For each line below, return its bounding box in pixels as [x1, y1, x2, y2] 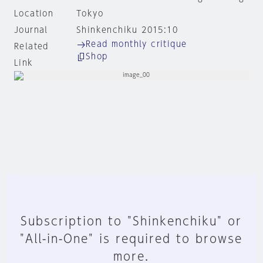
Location [14, 9, 54, 18]
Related [14, 42, 49, 50]
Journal [14, 26, 48, 34]
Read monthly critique [85, 40, 187, 48]
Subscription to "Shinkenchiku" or [21, 215, 242, 227]
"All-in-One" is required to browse [20, 232, 243, 244]
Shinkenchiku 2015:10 [76, 26, 178, 34]
